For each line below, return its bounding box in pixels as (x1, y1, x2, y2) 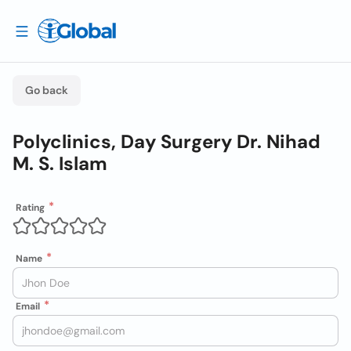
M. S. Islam (13, 151, 107, 175)
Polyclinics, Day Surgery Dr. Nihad (13, 129, 320, 154)
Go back (25, 83, 68, 97)
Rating (16, 201, 45, 214)
